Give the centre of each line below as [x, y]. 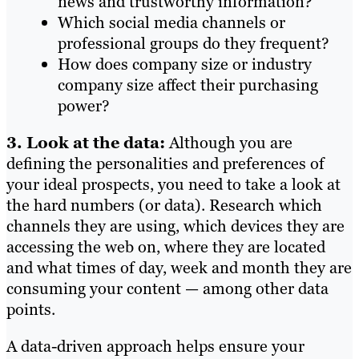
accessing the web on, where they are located [166, 246]
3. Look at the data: [86, 142]
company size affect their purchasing [188, 85]
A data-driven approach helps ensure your [155, 346]
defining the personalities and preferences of [165, 163]
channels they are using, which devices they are [175, 226]
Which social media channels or [171, 22]
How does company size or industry [185, 64]
